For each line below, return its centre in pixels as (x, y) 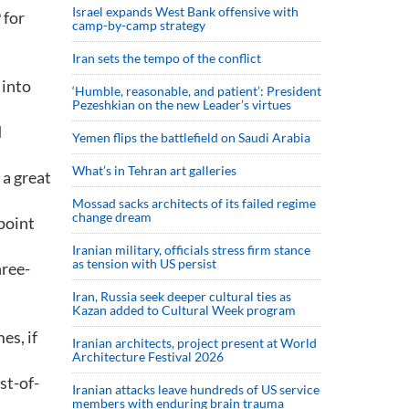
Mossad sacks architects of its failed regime (194, 203)
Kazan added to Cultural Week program (184, 310)
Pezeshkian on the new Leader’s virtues (183, 105)
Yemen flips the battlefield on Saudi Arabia (191, 137)
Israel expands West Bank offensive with (185, 11)
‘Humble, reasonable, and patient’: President (197, 91)
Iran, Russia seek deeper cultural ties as (182, 296)
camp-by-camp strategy (139, 25)
